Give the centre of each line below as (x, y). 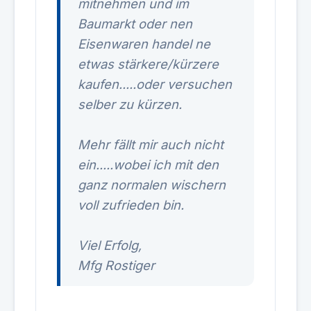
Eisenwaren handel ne (144, 44)
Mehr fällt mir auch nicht (151, 144)
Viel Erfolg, (110, 245)
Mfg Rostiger (116, 265)
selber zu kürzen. (130, 104)
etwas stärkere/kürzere (148, 64)
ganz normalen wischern (152, 185)
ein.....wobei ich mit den (148, 165)
